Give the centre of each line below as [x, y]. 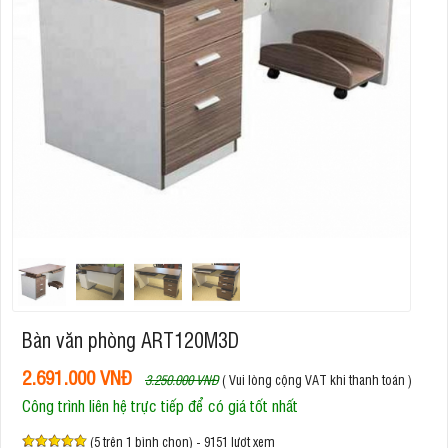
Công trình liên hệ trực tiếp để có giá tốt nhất [160, 405]
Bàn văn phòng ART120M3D [130, 339]
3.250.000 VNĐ [182, 379]
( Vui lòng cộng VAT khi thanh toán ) [317, 379]
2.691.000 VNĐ [77, 376]
